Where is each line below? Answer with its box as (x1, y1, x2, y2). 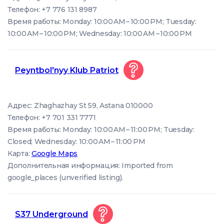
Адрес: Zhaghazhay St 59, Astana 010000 (7, 101, 153, 110)
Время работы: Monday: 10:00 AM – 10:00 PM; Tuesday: (7, 17, 196, 26)
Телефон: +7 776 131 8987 (7, 5, 97, 14)
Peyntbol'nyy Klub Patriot (15, 65, 118, 75)
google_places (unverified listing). (7, 173, 123, 182)
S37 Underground (15, 209, 88, 219)
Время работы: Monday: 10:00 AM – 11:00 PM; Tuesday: (7, 125, 194, 134)
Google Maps (31, 149, 77, 158)
